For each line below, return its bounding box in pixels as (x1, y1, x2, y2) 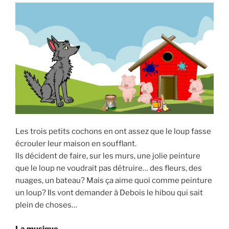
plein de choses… (15, 200, 77, 210)
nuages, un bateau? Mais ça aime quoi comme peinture (15, 176, 212, 186)
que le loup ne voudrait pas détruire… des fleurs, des (15, 164, 202, 173)
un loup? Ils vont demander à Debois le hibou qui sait (15, 188, 203, 198)
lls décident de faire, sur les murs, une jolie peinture (15, 151, 200, 161)
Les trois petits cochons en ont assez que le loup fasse (15, 127, 211, 136)
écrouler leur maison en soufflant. (15, 139, 136, 149)
